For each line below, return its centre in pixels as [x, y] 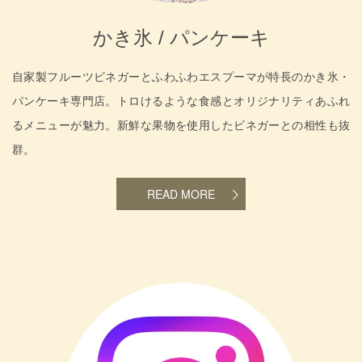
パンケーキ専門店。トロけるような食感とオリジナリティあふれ [181, 101]
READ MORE [181, 194]
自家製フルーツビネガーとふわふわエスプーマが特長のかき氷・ [181, 76]
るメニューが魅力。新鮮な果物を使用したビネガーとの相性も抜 [181, 125]
